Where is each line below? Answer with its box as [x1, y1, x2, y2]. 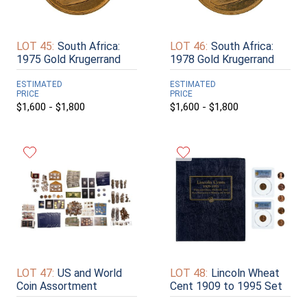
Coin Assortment [16, 280, 97, 293]
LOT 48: [170, 267, 208, 280]
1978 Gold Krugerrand [170, 52, 274, 66]
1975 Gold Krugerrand [16, 52, 121, 66]
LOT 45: [16, 39, 54, 53]
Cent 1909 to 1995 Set [170, 280, 282, 293]
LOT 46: [170, 39, 208, 53]
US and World [58, 267, 122, 280]
